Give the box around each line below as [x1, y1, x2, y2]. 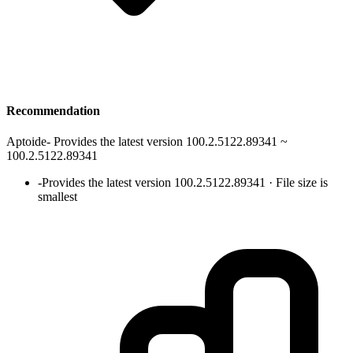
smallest [38, 189, 77, 203]
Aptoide [6, 134, 46, 148]
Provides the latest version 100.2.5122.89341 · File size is [42, 175, 328, 189]
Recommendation [6, 103, 100, 117]
